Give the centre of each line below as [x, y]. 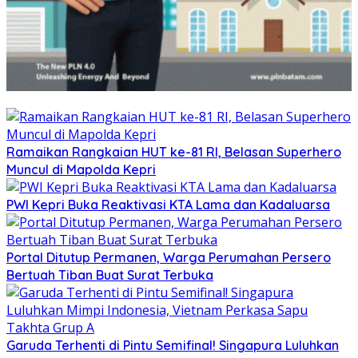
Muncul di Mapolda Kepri [81, 169]
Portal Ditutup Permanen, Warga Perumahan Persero [169, 257]
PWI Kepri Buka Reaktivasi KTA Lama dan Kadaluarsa [168, 204]
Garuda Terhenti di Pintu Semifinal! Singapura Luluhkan [173, 345]
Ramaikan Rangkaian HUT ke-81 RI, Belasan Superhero [174, 151]
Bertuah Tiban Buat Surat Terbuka [110, 274]
